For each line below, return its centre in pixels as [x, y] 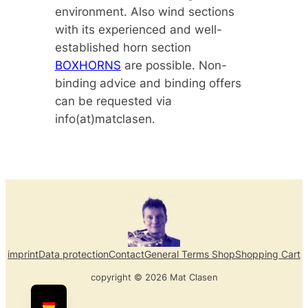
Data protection [74, 254]
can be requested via [113, 101]
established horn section [123, 47]
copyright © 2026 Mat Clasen [154, 277]
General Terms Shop [190, 254]
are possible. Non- [174, 65]
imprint [23, 254]
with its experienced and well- [138, 29]
